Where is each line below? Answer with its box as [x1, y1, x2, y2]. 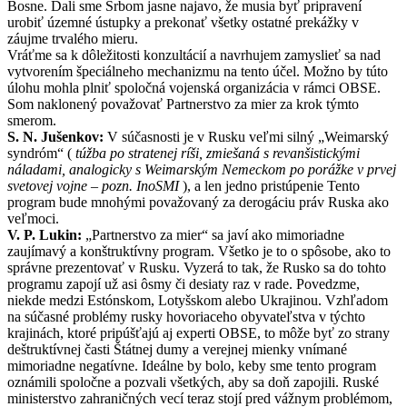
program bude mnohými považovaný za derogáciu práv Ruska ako [7, 194, 389, 211]
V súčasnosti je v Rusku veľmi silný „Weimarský [104, 129, 389, 145]
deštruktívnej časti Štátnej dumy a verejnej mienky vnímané [7, 342, 347, 358]
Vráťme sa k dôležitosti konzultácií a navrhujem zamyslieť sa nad [7, 47, 381, 64]
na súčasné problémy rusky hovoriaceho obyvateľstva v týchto [7, 309, 365, 325]
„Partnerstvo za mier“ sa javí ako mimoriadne [82, 227, 344, 243]
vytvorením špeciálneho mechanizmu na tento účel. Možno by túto [7, 64, 388, 80]
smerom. [7, 113, 56, 129]
